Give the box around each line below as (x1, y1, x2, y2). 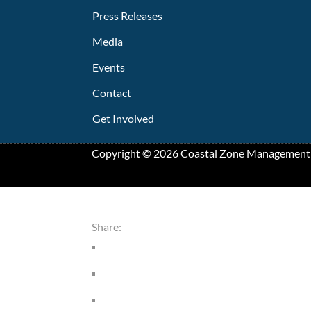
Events (92, 60, 125, 74)
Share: (92, 220, 121, 233)
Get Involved (92, 112, 154, 125)
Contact (92, 86, 131, 100)
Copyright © (92, 146, 153, 160)
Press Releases (92, 9, 162, 23)
